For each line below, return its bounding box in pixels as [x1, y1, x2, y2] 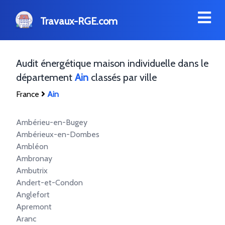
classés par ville [88, 71, 157, 83]
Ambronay [16, 154, 52, 163]
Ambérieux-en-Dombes [16, 130, 99, 139]
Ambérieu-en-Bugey [16, 118, 87, 127]
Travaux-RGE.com [40, 15, 118, 27]
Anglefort [16, 190, 50, 199]
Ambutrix [16, 166, 48, 175]
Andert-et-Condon [16, 178, 83, 187]
